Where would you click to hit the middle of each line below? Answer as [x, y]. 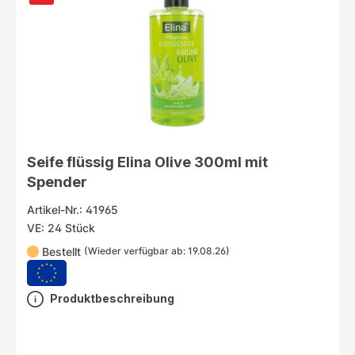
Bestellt [62, 251]
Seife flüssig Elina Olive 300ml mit [147, 161]
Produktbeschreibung [112, 299]
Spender [57, 181]
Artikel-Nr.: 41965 [72, 209]
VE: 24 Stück [61, 227]
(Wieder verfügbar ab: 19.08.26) [157, 251]
